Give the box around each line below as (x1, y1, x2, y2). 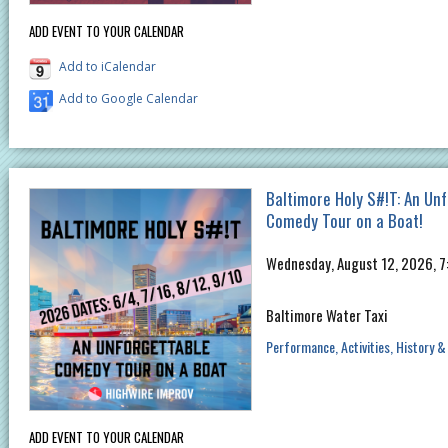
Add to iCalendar (59, 58, 156, 76)
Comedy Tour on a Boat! (265, 208, 423, 234)
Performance (265, 336, 335, 358)
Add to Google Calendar (59, 90, 198, 108)
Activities (340, 336, 390, 358)
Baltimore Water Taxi (265, 304, 388, 327)
